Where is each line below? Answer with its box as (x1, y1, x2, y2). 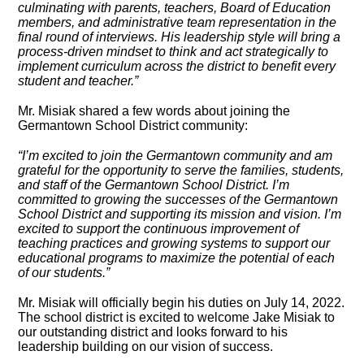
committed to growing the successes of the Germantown (18, 192, 339, 206)
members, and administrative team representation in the (18, 15, 337, 29)
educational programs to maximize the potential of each (18, 250, 336, 265)
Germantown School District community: (18, 118, 249, 132)
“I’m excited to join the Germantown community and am (18, 148, 333, 162)
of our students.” (18, 265, 110, 279)
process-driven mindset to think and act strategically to (18, 44, 329, 58)
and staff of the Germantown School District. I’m (18, 177, 290, 192)
